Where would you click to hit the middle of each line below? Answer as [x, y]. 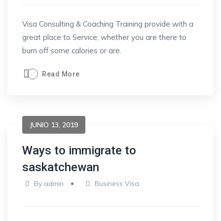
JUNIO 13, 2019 [54, 125]
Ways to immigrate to [79, 150]
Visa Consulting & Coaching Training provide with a [108, 24]
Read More [61, 74]
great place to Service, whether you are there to [104, 37]
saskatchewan [61, 167]
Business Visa [117, 184]
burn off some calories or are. [72, 51]
